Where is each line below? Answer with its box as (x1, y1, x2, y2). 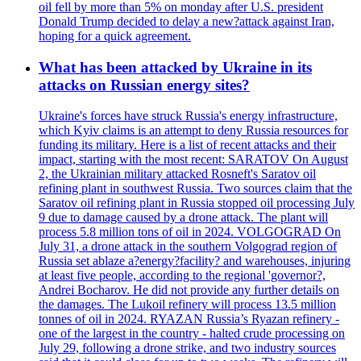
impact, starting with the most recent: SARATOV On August (39, 152, 348, 167)
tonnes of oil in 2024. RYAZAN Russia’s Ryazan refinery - (39, 312, 339, 326)
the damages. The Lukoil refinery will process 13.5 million (39, 297, 336, 312)
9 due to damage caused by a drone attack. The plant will (39, 210, 328, 225)
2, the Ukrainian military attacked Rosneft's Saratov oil (39, 167, 316, 181)
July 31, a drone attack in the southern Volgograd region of (39, 239, 337, 254)
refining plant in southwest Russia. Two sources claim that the (39, 181, 352, 196)
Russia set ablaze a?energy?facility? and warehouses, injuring (39, 254, 351, 268)
